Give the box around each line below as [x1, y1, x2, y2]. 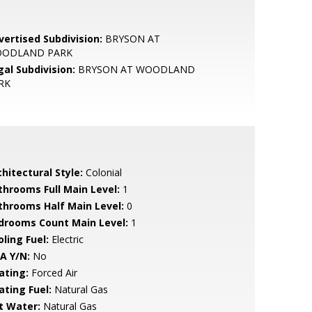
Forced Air [28, 266, 77, 279]
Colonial [82, 166, 122, 179]
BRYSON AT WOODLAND [75, 63, 195, 76]
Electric [48, 233, 84, 246]
